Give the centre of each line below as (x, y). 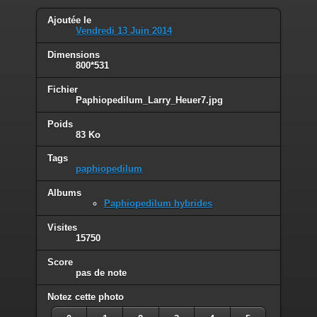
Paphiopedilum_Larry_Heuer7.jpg (149, 100)
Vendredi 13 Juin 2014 (124, 30)
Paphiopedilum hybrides (158, 204)
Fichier (63, 89)
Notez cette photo (86, 297)
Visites (62, 228)
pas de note (101, 273)
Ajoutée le (69, 20)
